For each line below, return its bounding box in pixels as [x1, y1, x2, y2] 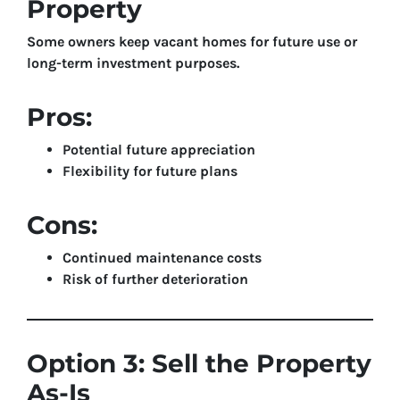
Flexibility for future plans [62, 162, 237, 179]
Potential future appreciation [62, 141, 255, 158]
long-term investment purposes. [27, 54, 239, 71]
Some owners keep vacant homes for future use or [27, 33, 357, 50]
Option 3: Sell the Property [27, 348, 371, 379]
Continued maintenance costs [62, 249, 262, 266]
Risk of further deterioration [62, 271, 248, 287]
